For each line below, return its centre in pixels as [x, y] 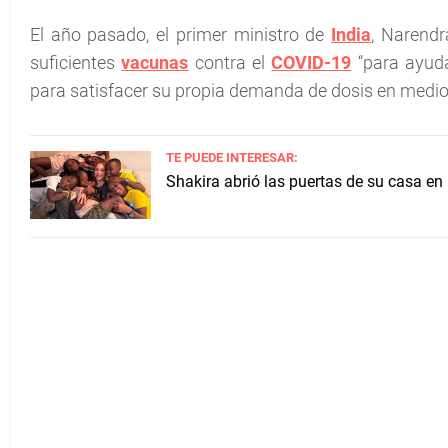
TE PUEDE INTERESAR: [232, 157]
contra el [230, 62]
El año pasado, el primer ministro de [180, 34]
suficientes [76, 62]
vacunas [155, 62]
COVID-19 [311, 62]
